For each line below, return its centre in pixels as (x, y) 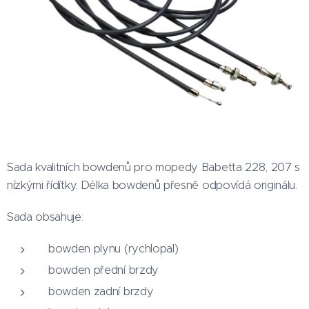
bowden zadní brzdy (101, 291)
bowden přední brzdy (103, 270)
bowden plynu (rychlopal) (113, 248)
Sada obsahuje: (45, 217)
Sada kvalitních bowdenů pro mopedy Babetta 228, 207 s (154, 167)
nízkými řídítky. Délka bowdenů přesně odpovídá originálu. (154, 185)
